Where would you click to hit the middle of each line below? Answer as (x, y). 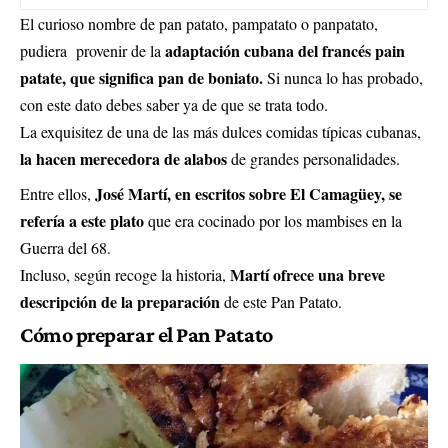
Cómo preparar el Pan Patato (146, 335)
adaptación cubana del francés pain (285, 51)
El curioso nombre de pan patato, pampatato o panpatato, (199, 24)
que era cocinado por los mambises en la (273, 221)
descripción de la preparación (120, 302)
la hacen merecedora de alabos (123, 159)
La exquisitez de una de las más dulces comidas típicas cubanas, (220, 132)
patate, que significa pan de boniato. (143, 78)
